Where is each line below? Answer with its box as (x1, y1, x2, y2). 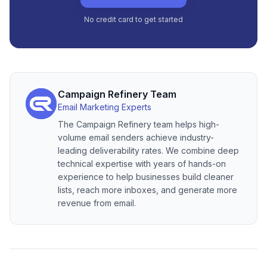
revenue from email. (58, 197, 136, 208)
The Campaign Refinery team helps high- (58, 119, 219, 129)
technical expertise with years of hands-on (58, 158, 226, 169)
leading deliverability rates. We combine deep (58, 145, 239, 156)
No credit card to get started (84, 14, 183, 24)
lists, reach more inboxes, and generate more (58, 184, 237, 195)
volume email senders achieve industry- (58, 132, 214, 142)
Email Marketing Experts (58, 101, 151, 112)
